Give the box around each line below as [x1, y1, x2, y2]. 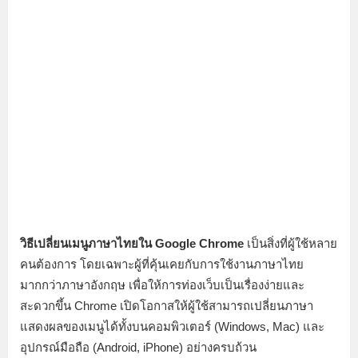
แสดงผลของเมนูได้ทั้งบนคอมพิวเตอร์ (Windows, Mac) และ [20, 319, 324, 333]
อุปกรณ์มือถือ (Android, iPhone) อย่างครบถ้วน [20, 340, 257, 354]
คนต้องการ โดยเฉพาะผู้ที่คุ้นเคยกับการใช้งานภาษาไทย [20, 257, 304, 271]
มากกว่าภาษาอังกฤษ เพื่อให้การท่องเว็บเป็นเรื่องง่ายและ [20, 277, 304, 292]
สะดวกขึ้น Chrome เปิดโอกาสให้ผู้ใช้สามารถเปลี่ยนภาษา [20, 298, 313, 312]
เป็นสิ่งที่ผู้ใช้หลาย [244, 236, 337, 250]
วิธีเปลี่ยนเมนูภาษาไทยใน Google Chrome [20, 236, 244, 250]
